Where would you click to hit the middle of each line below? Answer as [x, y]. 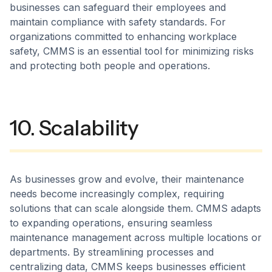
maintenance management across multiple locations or [136, 237]
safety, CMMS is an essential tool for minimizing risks [132, 51]
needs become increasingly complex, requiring [117, 193]
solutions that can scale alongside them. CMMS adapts [135, 208]
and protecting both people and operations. [110, 65]
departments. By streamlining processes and [112, 252]
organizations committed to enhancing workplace [123, 36]
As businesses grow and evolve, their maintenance [127, 179]
